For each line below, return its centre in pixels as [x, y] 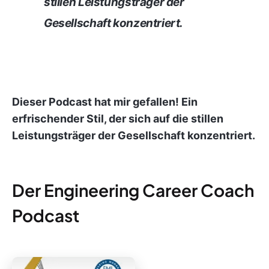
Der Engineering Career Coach [133, 190]
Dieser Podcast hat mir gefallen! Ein [105, 102]
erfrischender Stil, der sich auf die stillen [118, 119]
